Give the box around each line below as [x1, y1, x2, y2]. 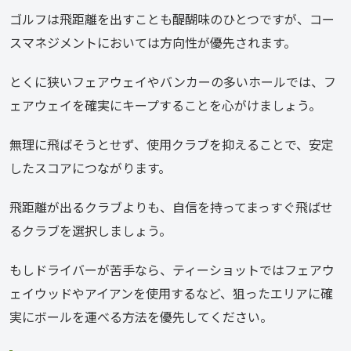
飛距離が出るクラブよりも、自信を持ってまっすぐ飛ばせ [9, 197, 333, 217]
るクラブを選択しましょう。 [9, 221, 172, 241]
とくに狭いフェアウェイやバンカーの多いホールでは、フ [9, 72, 336, 92]
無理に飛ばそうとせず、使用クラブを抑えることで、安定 [9, 135, 334, 154]
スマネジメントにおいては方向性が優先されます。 [9, 33, 296, 52]
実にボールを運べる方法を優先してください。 [9, 307, 273, 327]
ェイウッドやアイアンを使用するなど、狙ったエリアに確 [9, 284, 333, 303]
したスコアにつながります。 [9, 158, 171, 178]
